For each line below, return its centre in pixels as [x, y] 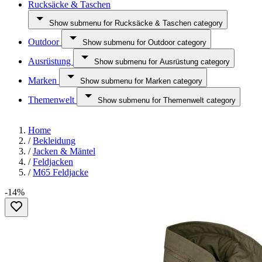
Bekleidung [54, 141]
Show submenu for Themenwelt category [167, 100]
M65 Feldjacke [61, 172]
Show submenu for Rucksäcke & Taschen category [136, 23]
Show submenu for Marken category [141, 81]
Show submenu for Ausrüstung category [162, 62]
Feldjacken [53, 162]
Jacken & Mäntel [64, 151]
